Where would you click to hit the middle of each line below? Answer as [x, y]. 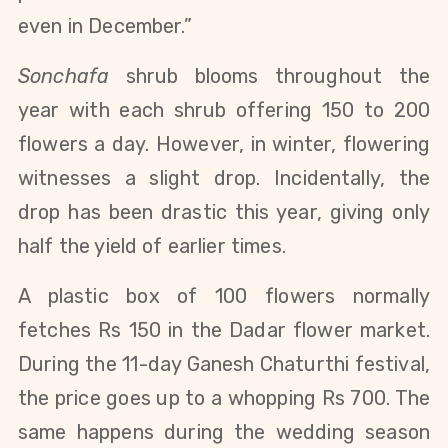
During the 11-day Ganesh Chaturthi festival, [224, 364]
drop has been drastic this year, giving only [224, 212]
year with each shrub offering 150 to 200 [224, 110]
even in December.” [105, 26]
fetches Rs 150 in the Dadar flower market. [224, 330]
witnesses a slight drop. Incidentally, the [224, 178]
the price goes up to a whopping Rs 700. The [224, 398]
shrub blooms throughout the [269, 76]
